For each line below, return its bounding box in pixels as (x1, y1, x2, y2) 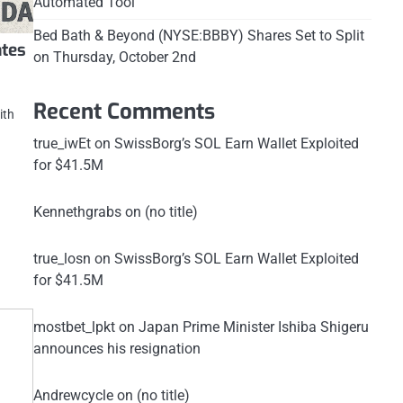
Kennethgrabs (32, 203, 121, 220)
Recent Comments (32, 97, 215, 126)
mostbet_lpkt (32, 318, 115, 336)
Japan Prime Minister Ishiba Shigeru (138, 318, 369, 336)
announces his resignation (32, 340, 201, 357)
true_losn (32, 250, 91, 267)
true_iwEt (32, 135, 91, 152)
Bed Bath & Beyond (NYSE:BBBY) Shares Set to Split (32, 27, 364, 44)
